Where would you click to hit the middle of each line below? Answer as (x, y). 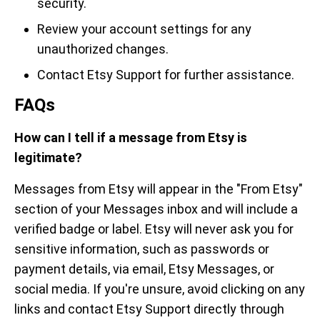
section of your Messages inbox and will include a (156, 209)
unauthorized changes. (103, 49)
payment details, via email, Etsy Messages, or (144, 269)
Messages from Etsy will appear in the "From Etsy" (159, 189)
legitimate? (48, 157)
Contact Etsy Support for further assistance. (166, 75)
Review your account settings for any (144, 29)
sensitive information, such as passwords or (142, 249)
